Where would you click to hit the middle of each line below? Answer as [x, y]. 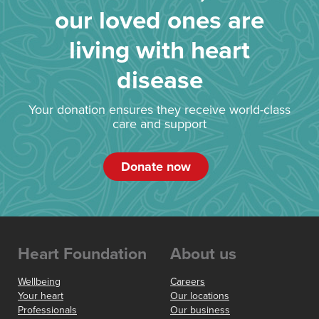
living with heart [159, 51]
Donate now [156, 167]
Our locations [200, 296]
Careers [188, 282]
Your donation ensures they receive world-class [159, 110]
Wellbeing [39, 282]
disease [159, 81]
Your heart [41, 296]
